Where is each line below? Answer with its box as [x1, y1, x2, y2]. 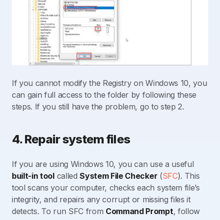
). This [177, 171, 200, 181]
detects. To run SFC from [12, 206, 106, 217]
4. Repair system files [12, 132, 131, 147]
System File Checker [80, 171, 158, 181]
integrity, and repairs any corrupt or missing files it [12, 194, 191, 205]
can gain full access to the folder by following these [12, 90, 197, 100]
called [54, 171, 80, 181]
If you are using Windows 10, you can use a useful [12, 159, 194, 169]
